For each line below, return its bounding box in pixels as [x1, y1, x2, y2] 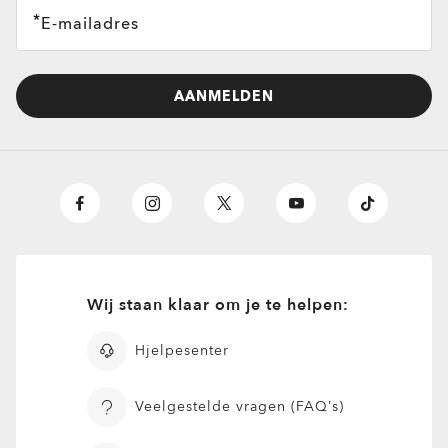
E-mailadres [41, 13, 139, 35]
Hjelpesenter [134, 341, 229, 360]
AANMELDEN [174, 86, 274, 106]
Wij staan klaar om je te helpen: [86, 294, 349, 316]
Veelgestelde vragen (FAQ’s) [134, 397, 344, 416]
